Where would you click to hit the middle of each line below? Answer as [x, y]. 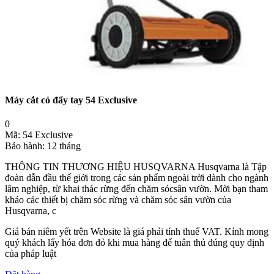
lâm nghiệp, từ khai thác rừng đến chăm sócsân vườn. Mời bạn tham [136, 189]
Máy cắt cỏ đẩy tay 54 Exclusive [71, 100]
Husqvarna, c [31, 211]
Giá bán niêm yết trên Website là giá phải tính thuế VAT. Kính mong [137, 232]
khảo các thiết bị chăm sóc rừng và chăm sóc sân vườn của [118, 200]
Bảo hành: [25, 146]
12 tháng [64, 146]
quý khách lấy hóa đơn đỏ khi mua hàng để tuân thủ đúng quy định [135, 243]
